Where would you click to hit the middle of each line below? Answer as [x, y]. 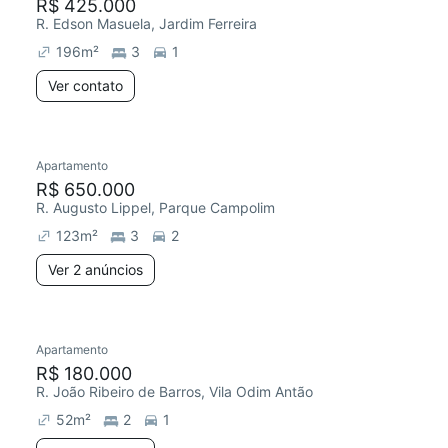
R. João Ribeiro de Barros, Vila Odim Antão [174, 391]
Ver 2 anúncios [95, 269]
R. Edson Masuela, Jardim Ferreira [146, 23]
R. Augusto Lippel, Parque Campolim [155, 207]
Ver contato [85, 85]
